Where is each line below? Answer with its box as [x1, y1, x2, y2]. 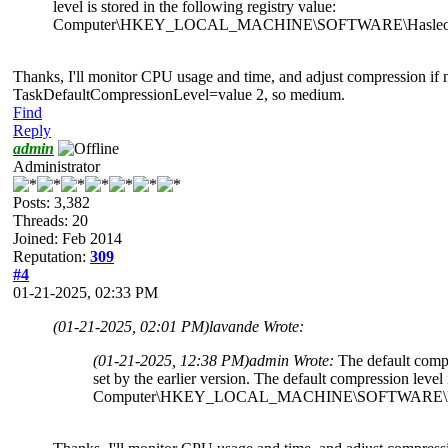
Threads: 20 [13, 211, 88, 229]
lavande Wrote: [209, 317, 304, 335]
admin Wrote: [249, 351, 338, 369]
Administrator [13, 157, 100, 175]
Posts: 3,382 [13, 193, 90, 211]
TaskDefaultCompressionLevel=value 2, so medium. [13, 85, 345, 103]
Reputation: [13, 247, 90, 265]
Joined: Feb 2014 [13, 229, 122, 247]
